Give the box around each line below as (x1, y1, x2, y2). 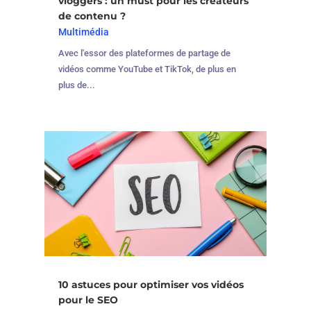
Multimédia (58, 26, 109, 38)
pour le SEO (58, 294, 118, 307)
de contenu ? (58, 10, 126, 23)
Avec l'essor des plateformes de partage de (58, 48, 230, 59)
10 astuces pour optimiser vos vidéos (58, 278, 244, 292)
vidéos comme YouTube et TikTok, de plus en (58, 64, 236, 75)
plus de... (58, 80, 95, 91)
